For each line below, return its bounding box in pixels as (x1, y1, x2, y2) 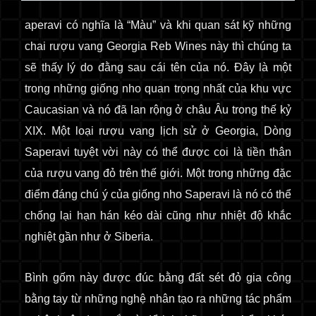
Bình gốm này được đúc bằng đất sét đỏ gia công (25, 272, 291, 284)
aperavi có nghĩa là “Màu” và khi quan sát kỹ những (25, 19, 291, 31)
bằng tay (25, 293, 68, 305)
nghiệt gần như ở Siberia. (25, 231, 153, 243)
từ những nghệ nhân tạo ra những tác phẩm (68, 293, 292, 305)
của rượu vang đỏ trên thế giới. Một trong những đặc (25, 167, 291, 179)
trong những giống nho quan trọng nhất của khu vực (25, 83, 291, 95)
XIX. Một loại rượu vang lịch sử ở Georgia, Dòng (25, 125, 291, 137)
